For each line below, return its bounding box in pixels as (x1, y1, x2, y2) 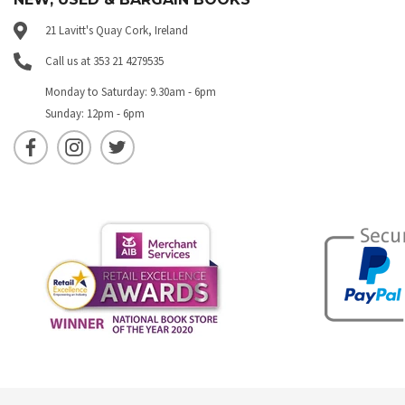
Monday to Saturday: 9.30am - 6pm (45, 84, 216, 100)
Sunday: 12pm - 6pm (45, 106, 145, 122)
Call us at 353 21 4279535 (45, 53, 164, 70)
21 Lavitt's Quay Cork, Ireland (45, 23, 188, 39)
